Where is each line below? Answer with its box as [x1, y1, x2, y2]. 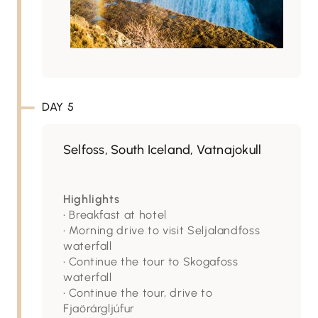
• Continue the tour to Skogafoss [63, 255, 238, 268]
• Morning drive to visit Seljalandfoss [63, 224, 261, 237]
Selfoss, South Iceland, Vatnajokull [63, 142, 262, 158]
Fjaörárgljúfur [63, 302, 135, 315]
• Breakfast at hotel [63, 208, 167, 221]
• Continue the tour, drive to [63, 286, 213, 300]
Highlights [63, 192, 120, 206]
